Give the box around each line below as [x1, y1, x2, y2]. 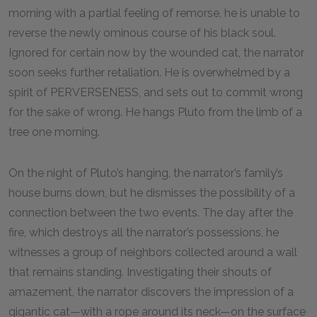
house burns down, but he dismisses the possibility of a [8, 186, 295, 200]
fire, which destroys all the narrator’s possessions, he [8, 226, 279, 239]
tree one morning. [8, 125, 100, 139]
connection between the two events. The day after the [8, 206, 293, 219]
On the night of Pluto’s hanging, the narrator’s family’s [8, 166, 283, 180]
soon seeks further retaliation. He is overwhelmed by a [8, 66, 290, 79]
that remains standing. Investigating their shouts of [8, 265, 272, 279]
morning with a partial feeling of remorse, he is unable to [8, 6, 300, 20]
